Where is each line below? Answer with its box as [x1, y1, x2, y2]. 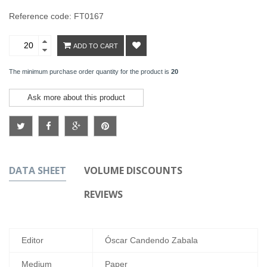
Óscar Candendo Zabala [105, 235, 198, 245]
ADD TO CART [73, 42, 118, 49]
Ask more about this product [27, 92, 125, 102]
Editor [21, 235, 44, 245]
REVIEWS [84, 187, 123, 201]
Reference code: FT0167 [9, 11, 104, 21]
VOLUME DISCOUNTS [84, 163, 182, 177]
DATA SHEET [9, 163, 66, 177]
